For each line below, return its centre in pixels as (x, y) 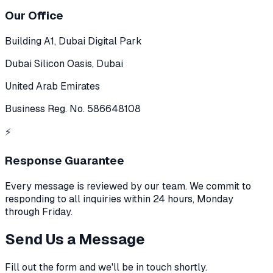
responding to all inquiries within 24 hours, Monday (119, 199)
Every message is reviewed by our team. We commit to (128, 186)
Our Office (34, 16)
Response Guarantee (65, 160)
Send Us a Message (75, 239)
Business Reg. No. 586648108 (73, 109)
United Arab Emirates (52, 87)
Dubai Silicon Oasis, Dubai (64, 64)
